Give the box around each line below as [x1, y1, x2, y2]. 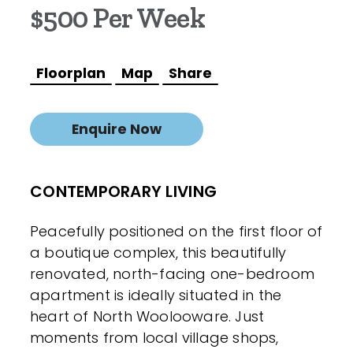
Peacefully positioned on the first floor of [30, 221, 323, 241]
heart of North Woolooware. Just [30, 306, 265, 326]
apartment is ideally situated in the [30, 284, 282, 305]
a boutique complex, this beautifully [30, 242, 287, 262]
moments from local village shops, [30, 327, 279, 347]
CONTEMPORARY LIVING [30, 180, 217, 203]
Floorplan [36, 63, 106, 83]
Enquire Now [72, 119, 162, 139]
